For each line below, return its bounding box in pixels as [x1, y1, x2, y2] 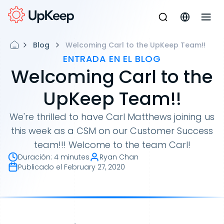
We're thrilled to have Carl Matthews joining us [9, 110, 214, 123]
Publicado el [18, 162, 62, 172]
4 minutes [54, 152, 89, 162]
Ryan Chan [99, 152, 138, 162]
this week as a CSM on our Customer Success [11, 124, 213, 137]
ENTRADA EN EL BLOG [63, 52, 161, 65]
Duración [18, 152, 50, 162]
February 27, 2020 [64, 162, 125, 172]
